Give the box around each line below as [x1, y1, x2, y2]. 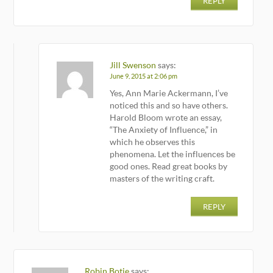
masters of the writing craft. [110, 172, 215, 183]
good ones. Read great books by [110, 160, 228, 171]
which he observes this [110, 136, 196, 147]
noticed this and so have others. [110, 99, 229, 110]
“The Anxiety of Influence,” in [110, 124, 218, 135]
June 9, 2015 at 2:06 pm [110, 71, 178, 80]
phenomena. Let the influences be [110, 148, 236, 159]
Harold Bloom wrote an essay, [110, 112, 222, 122]
